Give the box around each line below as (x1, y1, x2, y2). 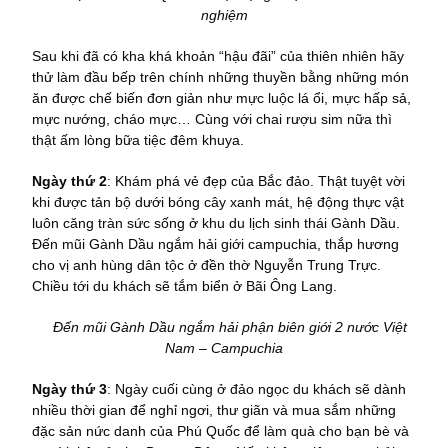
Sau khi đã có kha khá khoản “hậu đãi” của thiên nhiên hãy (32, 48, 404, 65)
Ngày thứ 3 (32, 381, 107, 398)
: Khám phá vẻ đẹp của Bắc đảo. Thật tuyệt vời (107, 173, 405, 190)
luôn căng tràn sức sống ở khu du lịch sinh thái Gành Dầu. (32, 215, 400, 232)
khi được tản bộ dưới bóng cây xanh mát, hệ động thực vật (32, 194, 404, 211)
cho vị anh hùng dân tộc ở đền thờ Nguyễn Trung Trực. (32, 257, 381, 274)
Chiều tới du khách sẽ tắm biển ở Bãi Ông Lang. (32, 278, 337, 295)
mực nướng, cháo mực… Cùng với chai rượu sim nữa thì (32, 111, 392, 128)
